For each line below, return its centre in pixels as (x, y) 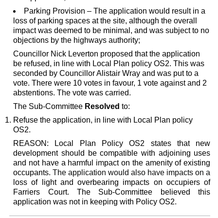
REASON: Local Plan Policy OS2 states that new (112, 143)
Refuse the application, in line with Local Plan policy (103, 120)
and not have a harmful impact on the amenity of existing (112, 163)
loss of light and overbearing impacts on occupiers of (112, 182)
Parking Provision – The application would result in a (115, 11)
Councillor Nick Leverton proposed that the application (107, 54)
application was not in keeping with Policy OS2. (95, 201)
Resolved (102, 106)
